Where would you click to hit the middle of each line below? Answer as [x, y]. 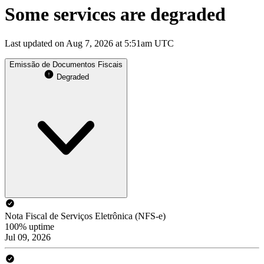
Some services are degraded [115, 14]
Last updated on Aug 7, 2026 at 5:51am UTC [89, 43]
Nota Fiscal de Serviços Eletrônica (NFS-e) [85, 216]
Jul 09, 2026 [28, 237]
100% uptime [29, 226]
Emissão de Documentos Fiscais [66, 64]
